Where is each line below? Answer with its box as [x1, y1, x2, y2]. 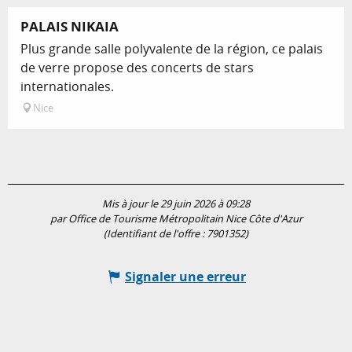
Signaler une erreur [125, 267, 246, 285]
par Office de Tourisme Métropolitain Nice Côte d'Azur [49, 211, 302, 225]
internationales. [20, 77, 114, 95]
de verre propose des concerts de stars [20, 58, 254, 76]
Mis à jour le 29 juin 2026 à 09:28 [102, 196, 250, 211]
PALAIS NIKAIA [20, 16, 119, 35]
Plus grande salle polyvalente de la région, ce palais [20, 39, 323, 57]
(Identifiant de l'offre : [104, 226, 207, 240]
